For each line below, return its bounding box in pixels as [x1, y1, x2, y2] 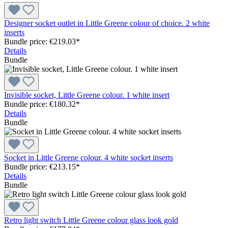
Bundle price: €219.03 [4, 37, 76, 46]
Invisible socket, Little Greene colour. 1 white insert [4, 90, 169, 99]
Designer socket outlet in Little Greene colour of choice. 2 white [4, 18, 210, 27]
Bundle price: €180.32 [4, 99, 76, 108]
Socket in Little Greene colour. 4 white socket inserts [4, 153, 173, 162]
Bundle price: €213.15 [4, 162, 76, 171]
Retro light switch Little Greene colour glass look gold [4, 215, 178, 224]
